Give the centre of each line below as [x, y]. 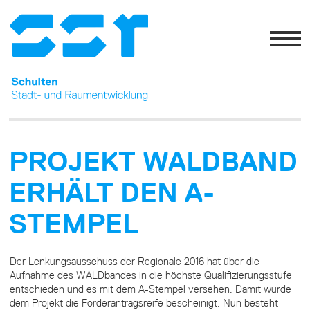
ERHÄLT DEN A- [112, 193]
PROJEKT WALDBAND [154, 162]
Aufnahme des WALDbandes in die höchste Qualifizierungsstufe [151, 275]
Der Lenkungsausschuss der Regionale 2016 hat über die [134, 261]
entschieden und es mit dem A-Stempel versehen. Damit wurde [150, 289]
